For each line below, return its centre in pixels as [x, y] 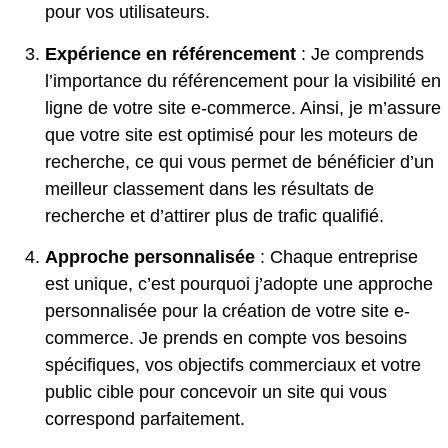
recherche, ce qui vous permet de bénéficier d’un [239, 161]
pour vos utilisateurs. [127, 12]
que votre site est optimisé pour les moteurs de [231, 134]
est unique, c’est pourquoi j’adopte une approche [239, 284]
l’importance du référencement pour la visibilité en [243, 80]
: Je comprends [362, 53]
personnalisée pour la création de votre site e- [227, 311]
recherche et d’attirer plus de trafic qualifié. [214, 215]
